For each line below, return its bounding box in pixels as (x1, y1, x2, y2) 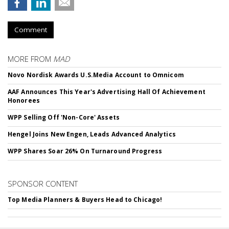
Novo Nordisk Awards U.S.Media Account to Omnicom (8, 71, 184, 79)
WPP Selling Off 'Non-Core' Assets (8, 113, 120, 122)
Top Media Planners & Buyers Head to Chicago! (8, 195, 163, 204)
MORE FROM (8, 54, 53, 64)
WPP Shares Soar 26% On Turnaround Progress (8, 147, 163, 155)
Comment (14, 25, 47, 34)
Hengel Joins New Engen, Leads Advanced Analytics (8, 130, 176, 139)
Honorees (8, 96, 40, 105)
